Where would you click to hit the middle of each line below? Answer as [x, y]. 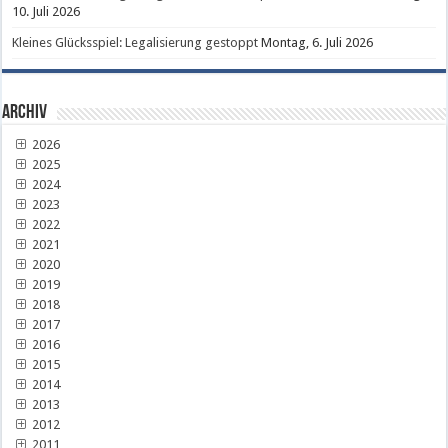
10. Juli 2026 [46, 12]
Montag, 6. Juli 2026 [317, 43]
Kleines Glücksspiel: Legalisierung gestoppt [135, 43]
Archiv [25, 113]
